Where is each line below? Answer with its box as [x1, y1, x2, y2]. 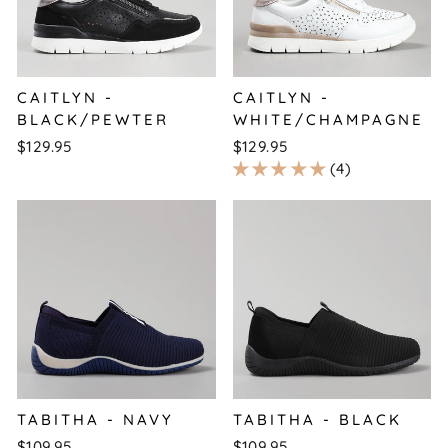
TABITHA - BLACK [232, 409, 402, 429]
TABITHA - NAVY [17, 409, 174, 429]
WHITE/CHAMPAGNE [232, 110, 424, 129]
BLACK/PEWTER [17, 110, 169, 129]
